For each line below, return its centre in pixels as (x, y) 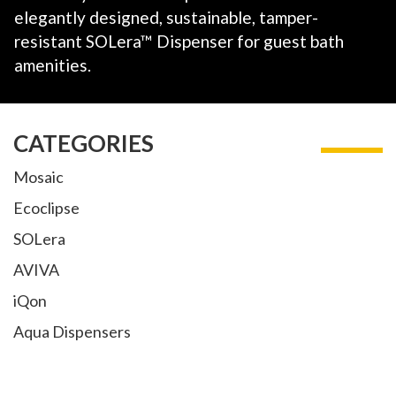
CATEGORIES (84, 144)
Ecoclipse (46, 208)
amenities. (53, 65)
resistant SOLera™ (84, 42)
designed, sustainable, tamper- (202, 18)
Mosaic (38, 177)
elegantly (50, 18)
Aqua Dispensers (72, 332)
